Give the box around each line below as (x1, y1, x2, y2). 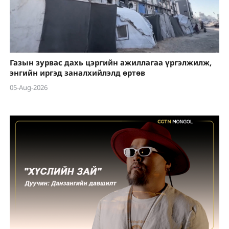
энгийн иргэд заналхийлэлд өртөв (9, 67, 145, 78)
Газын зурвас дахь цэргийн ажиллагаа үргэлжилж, (9, 57, 212, 68)
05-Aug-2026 (9, 82, 48, 92)
